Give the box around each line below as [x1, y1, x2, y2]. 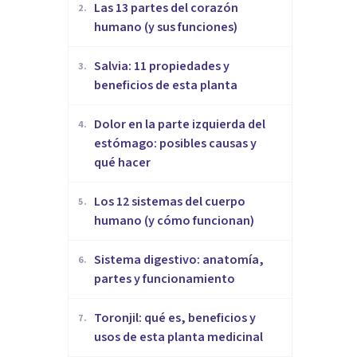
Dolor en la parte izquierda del [94, 115, 265, 133]
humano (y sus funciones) [94, 18, 237, 36]
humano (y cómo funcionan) [94, 211, 254, 229]
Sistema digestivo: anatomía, [94, 250, 264, 269]
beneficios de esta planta [94, 76, 237, 94]
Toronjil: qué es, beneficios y [94, 308, 256, 327]
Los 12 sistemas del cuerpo [94, 192, 245, 210]
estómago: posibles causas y [94, 134, 257, 152]
